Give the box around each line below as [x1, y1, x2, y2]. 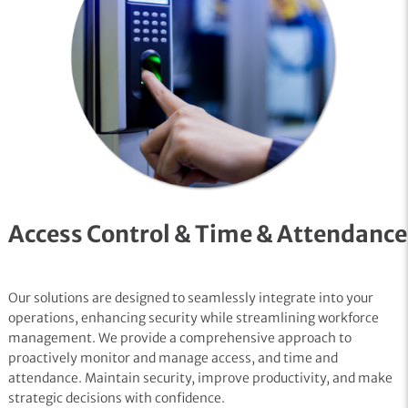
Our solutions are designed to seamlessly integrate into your [7, 289, 373, 306]
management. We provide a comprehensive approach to [7, 329, 352, 346]
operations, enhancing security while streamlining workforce [7, 309, 379, 326]
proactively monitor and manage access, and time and [7, 349, 338, 366]
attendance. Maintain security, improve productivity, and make [7, 369, 393, 386]
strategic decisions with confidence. [7, 389, 225, 406]
